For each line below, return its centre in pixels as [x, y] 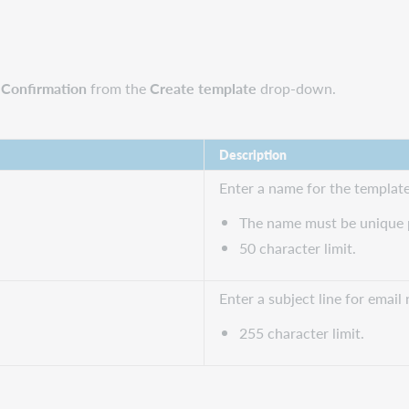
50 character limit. [300, 247]
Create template [204, 88]
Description [253, 154]
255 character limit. [304, 332]
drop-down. [297, 88]
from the [119, 88]
